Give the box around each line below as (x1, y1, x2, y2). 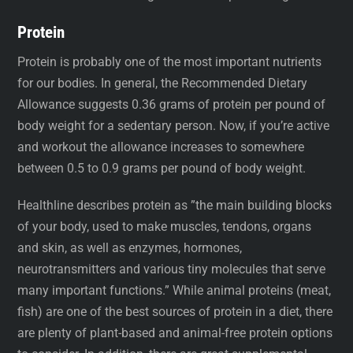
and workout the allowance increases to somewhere (17, 139, 305, 155)
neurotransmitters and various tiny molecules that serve (17, 261, 326, 277)
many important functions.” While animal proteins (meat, (17, 282, 332, 298)
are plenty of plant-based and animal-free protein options (17, 325, 333, 340)
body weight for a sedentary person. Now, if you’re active (17, 118, 330, 134)
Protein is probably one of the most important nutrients (17, 54, 322, 70)
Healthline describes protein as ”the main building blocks (17, 197, 333, 213)
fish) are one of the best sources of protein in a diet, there (17, 303, 333, 319)
